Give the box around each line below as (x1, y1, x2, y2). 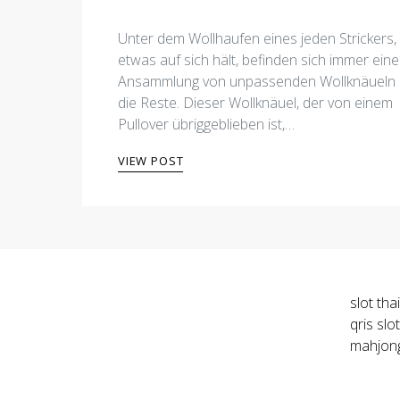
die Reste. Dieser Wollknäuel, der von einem (118, 93, 393, 112)
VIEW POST (118, 153, 184, 169)
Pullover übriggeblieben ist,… (118, 114, 295, 134)
